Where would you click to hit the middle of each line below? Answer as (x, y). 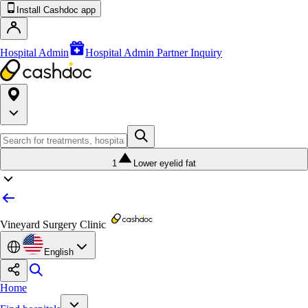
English (59, 252)
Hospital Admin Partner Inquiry (154, 53)
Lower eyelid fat (165, 163)
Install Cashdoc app (56, 10)
